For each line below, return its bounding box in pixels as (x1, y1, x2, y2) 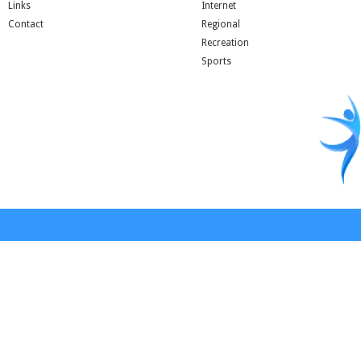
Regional (201, 19, 240, 30)
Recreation (201, 37, 249, 48)
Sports (201, 56, 231, 67)
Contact (8, 19, 44, 30)
